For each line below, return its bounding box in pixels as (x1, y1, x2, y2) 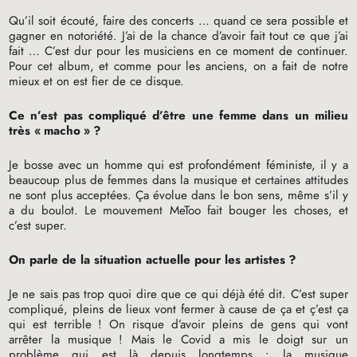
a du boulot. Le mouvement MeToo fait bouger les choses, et (9, 202, 348, 220)
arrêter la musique (9, 331, 112, 349)
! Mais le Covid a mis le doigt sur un (119, 331, 348, 349)
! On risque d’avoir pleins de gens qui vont (98, 316, 348, 334)
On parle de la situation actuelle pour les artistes (9, 251, 286, 269)
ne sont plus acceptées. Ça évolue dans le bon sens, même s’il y (9, 186, 348, 205)
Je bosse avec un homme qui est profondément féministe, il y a (9, 156, 348, 175)
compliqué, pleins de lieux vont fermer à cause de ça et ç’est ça (9, 300, 348, 319)
